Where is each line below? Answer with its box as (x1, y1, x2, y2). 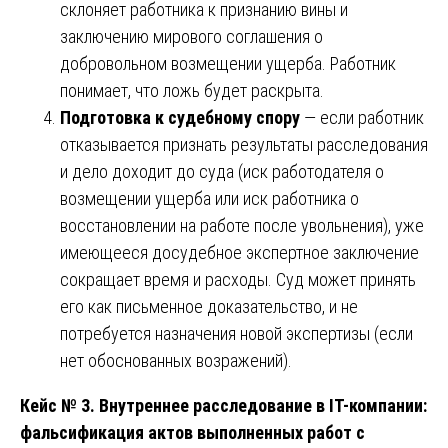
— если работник (300, 106, 424, 128)
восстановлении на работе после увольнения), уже (60, 214, 424, 236)
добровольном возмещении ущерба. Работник (60, 52, 396, 74)
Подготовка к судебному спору (60, 106, 300, 128)
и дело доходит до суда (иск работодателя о (60, 160, 384, 182)
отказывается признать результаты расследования (60, 133, 428, 155)
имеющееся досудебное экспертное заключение (60, 241, 419, 263)
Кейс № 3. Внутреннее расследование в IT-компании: (20, 394, 427, 416)
